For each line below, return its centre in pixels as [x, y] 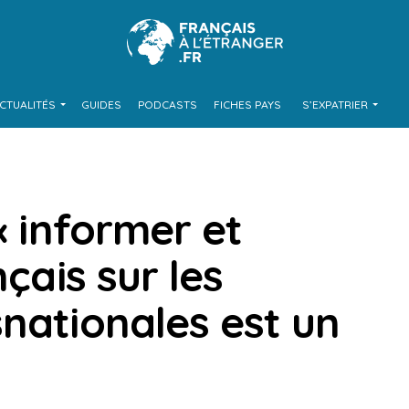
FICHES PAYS [247, 105]
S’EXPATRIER [335, 105]
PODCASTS [167, 105]
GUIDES [101, 105]
